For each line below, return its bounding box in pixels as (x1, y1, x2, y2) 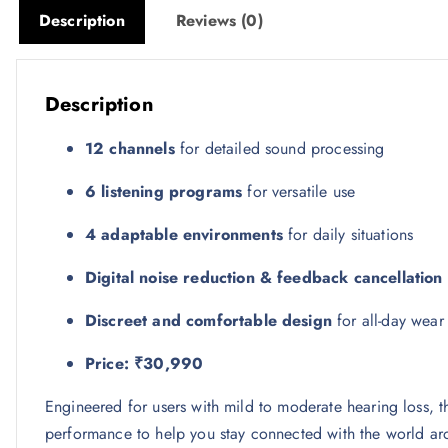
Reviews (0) (175, 9, 263, 33)
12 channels (85, 137, 175, 161)
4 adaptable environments (85, 223, 283, 247)
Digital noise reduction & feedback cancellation (85, 266, 443, 290)
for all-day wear (331, 309, 444, 333)
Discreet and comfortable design (85, 309, 332, 333)
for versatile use (242, 180, 356, 204)
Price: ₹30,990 (85, 352, 204, 376)
